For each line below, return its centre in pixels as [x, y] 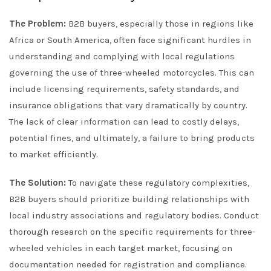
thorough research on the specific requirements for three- [132, 232]
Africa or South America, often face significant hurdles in [130, 40]
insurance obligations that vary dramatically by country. [128, 105]
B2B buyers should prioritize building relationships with [129, 199]
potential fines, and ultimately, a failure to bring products [132, 138]
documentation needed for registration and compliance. [128, 264]
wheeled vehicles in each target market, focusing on [121, 248]
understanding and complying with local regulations [122, 56]
